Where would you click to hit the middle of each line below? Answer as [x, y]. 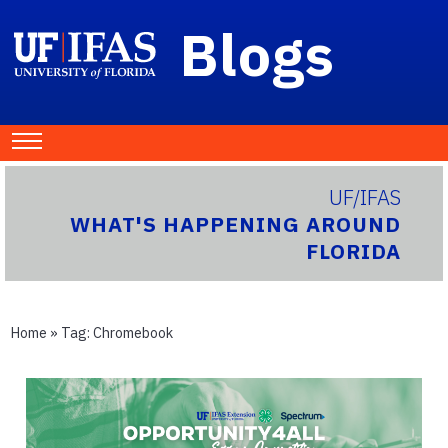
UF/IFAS [365, 198]
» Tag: [70, 333]
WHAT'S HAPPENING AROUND [236, 225]
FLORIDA [354, 252]
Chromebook [133, 333]
